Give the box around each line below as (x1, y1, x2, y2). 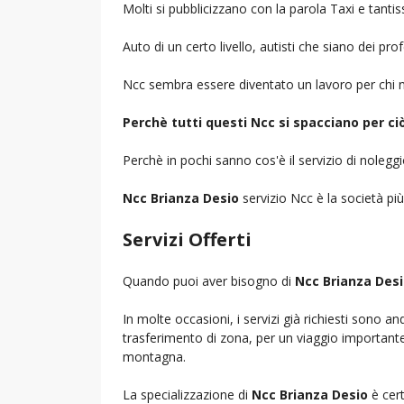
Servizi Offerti (123, 226, 252, 252)
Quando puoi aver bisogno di (123, 271, 295, 289)
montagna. (123, 347, 186, 365)
